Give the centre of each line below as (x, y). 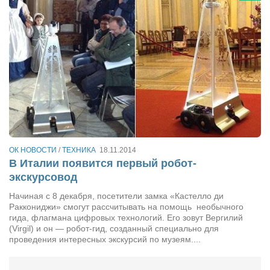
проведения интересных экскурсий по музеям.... (105, 240)
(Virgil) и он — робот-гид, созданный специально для (114, 229)
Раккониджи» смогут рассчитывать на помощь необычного (126, 207)
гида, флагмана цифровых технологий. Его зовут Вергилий (126, 218)
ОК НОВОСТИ (33, 150)
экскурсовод (43, 177)
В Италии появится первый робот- (103, 164)
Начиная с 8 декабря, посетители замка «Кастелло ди (116, 196)
